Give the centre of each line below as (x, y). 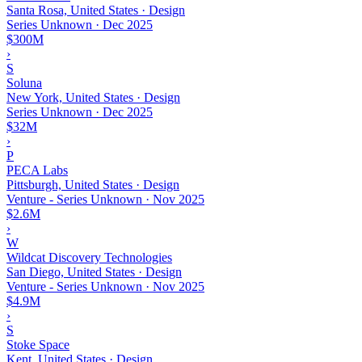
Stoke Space (38, 344)
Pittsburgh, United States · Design (93, 184)
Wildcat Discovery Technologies (89, 257)
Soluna (24, 82)
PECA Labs (37, 170)
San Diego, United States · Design (94, 271)
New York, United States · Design (93, 97)
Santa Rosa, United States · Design (96, 10)
